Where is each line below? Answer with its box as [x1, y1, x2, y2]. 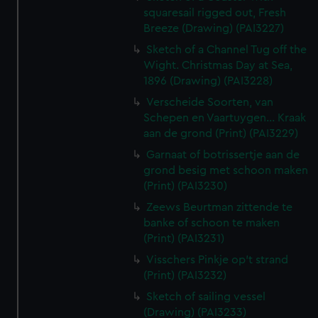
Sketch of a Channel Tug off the [146, 44, 307, 55]
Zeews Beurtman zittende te [146, 202, 293, 213]
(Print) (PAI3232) [143, 270, 227, 281]
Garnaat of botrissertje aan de [146, 149, 300, 160]
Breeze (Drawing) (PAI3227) [143, 23, 285, 34]
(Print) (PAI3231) [143, 233, 225, 244]
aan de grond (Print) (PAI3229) [143, 128, 299, 139]
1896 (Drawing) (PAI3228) [143, 75, 273, 87]
